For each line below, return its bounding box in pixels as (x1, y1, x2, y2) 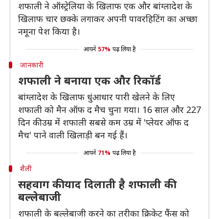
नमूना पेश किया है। (18, 25, 80, 37)
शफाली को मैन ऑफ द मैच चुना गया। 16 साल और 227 (18, 104, 201, 115)
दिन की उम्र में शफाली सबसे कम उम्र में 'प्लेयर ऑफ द (18, 116, 189, 128)
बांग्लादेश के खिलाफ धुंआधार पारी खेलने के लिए (18, 91, 175, 103)
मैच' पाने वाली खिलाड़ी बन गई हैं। (18, 129, 128, 141)
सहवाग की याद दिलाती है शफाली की (18, 176, 174, 191)
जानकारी (20, 60, 44, 69)
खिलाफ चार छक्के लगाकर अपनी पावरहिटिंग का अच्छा (18, 13, 197, 24)
